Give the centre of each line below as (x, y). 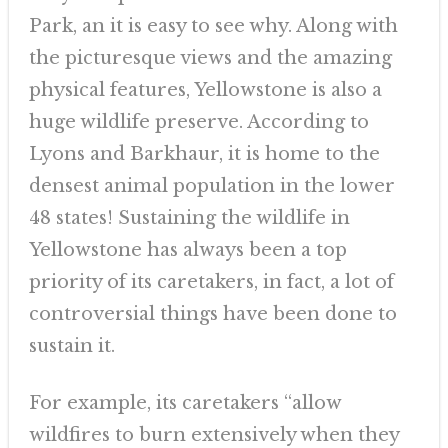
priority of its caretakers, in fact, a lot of (211, 282)
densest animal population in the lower (211, 186)
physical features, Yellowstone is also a (205, 90)
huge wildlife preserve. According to (198, 122)
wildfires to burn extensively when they (213, 435)
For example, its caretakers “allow (184, 403)
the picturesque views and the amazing (210, 58)
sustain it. (71, 346)
